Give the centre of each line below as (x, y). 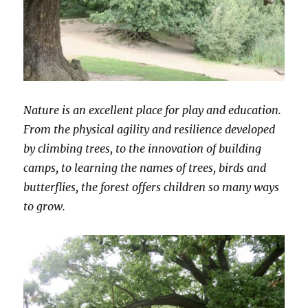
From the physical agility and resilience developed (150, 130)
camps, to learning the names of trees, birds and (145, 168)
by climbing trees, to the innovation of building (143, 149)
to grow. (45, 207)
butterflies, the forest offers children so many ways (152, 187)
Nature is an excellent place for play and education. (153, 110)
